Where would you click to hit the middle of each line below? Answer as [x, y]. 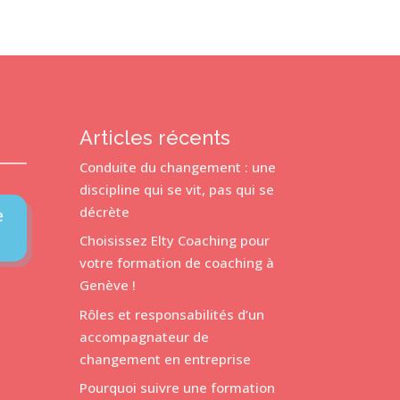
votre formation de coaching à [177, 263]
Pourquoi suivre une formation [178, 388]
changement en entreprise [166, 358]
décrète [105, 211]
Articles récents [155, 137]
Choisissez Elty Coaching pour [175, 241]
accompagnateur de [145, 336]
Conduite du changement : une [178, 167]
